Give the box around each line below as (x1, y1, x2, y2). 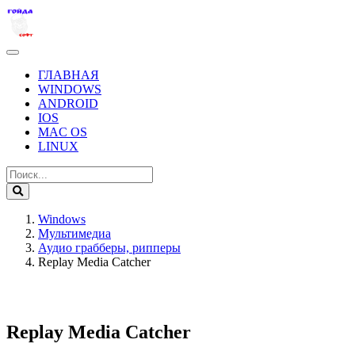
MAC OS (38, 124, 87, 139)
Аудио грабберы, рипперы (38, 240, 181, 254)
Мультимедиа (38, 226, 111, 240)
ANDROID (38, 96, 98, 110)
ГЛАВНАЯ (38, 67, 99, 82)
